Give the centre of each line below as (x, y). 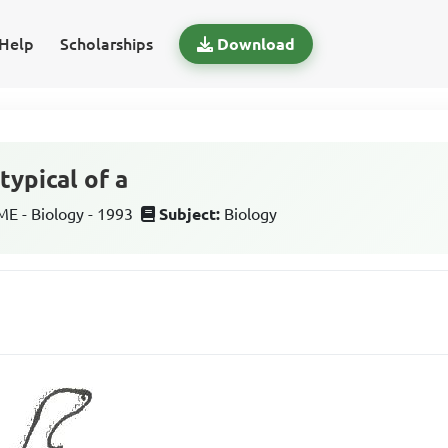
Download (255, 44)
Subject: (190, 214)
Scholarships (106, 44)
